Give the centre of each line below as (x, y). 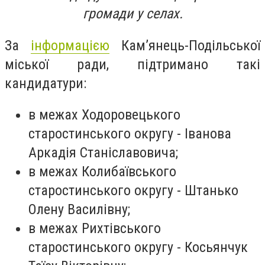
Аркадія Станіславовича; (103, 153)
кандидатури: (46, 83)
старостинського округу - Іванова (130, 134)
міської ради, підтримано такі (132, 64)
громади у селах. (132, 14)
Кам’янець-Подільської (185, 45)
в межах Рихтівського (95, 229)
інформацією (70, 45)
